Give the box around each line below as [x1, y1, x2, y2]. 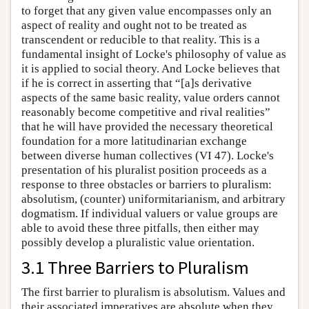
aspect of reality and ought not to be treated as [21, 18, 247, 32]
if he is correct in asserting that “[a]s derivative [21, 76, 252, 90]
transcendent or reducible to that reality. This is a [21, 32, 260, 46]
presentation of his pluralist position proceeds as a [21, 163, 267, 177]
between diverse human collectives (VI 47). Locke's [21, 148, 274, 162]
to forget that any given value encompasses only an [21, 3, 272, 17]
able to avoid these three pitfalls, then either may [21, 221, 259, 235]
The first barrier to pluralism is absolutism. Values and [21, 285, 286, 299]
